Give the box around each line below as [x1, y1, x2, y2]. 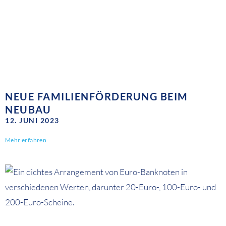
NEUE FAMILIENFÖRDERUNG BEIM [5, 90, 188, 103]
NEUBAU [5, 103, 51, 116]
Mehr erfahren [5, 136, 47, 144]
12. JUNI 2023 [5, 116, 60, 125]
